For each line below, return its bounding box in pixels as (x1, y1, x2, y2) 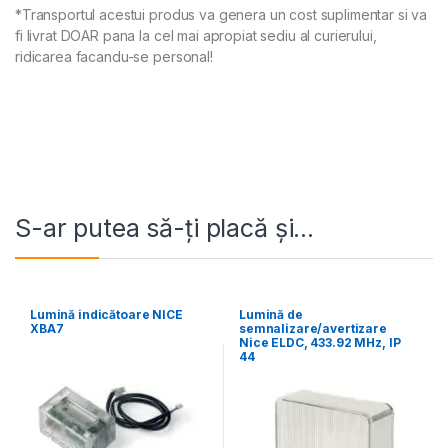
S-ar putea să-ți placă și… (15, 212, 315, 243)
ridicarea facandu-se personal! (15, 47, 213, 65)
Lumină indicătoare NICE (29, 306, 183, 322)
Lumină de (238, 306, 303, 322)
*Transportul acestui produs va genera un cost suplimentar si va (15, 5, 428, 23)
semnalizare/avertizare (238, 320, 387, 336)
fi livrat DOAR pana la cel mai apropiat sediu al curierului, (15, 26, 377, 44)
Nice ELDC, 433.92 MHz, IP (238, 334, 401, 350)
